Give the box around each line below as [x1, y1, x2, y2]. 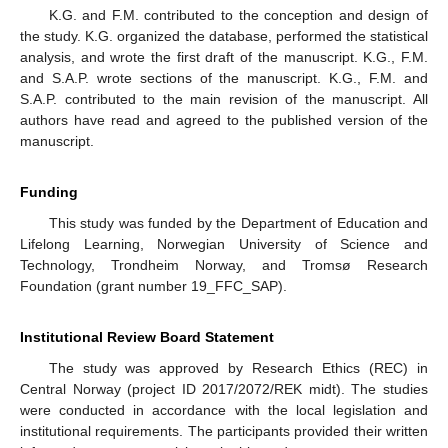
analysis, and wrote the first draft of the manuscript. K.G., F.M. [20, 49, 428, 66]
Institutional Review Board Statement [20, 329, 274, 346]
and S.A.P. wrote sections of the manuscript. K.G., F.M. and [20, 70, 428, 87]
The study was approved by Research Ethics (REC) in [48, 360, 428, 377]
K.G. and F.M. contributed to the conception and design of [48, 7, 428, 24]
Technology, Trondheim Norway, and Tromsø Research [20, 257, 428, 274]
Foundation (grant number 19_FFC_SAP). [20, 278, 287, 295]
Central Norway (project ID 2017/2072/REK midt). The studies [20, 381, 428, 398]
